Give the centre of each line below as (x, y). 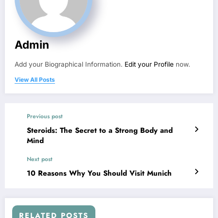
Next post (40, 159)
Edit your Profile (149, 64)
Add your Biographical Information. (70, 64)
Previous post (45, 116)
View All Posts (35, 79)
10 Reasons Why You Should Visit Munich (99, 173)
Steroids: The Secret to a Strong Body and (100, 130)
